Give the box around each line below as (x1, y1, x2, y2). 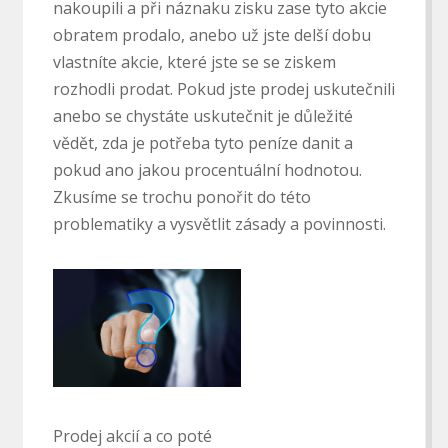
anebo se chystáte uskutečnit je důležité (52, 105, 353, 127)
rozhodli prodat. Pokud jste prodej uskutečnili (52, 78, 395, 100)
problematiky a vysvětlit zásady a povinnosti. (52, 213, 386, 235)
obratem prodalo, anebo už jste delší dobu (52, 24, 371, 46)
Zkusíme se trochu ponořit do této (52, 186, 311, 208)
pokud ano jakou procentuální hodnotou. (52, 159, 362, 181)
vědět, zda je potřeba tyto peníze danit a (52, 132, 353, 154)
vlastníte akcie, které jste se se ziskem (52, 51, 336, 73)
